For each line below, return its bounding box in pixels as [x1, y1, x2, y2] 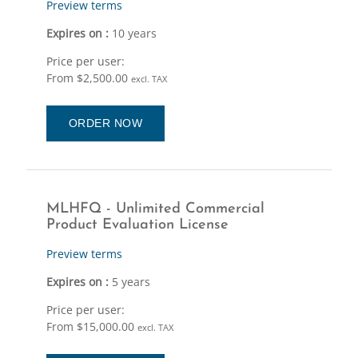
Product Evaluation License [46, 217, 229, 233]
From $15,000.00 [46, 318, 137, 334]
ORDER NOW [68, 116, 143, 129]
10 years [111, 25, 157, 41]
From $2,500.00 [46, 70, 131, 86]
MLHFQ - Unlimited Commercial [46, 201, 265, 217]
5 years [111, 273, 150, 289]
